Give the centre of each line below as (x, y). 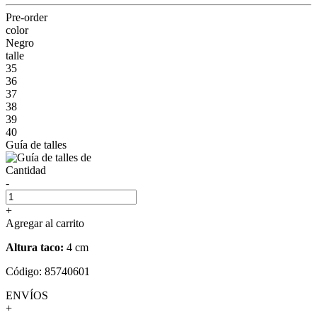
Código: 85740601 (48, 271)
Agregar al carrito (45, 223)
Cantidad (26, 170)
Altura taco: (35, 247)
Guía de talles (36, 144)
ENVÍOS (27, 295)
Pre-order (27, 17)
